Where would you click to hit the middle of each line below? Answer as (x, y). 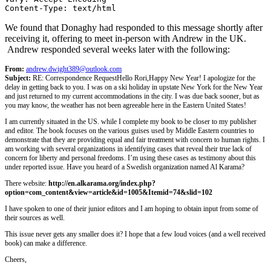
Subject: (18, 78)
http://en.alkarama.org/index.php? (102, 183)
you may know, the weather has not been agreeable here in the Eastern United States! (126, 105)
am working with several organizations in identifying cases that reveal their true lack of (128, 149)
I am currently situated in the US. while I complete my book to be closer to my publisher (131, 121)
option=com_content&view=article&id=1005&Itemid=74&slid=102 (109, 192)
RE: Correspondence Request (74, 78)
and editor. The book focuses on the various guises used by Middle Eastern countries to (129, 130)
